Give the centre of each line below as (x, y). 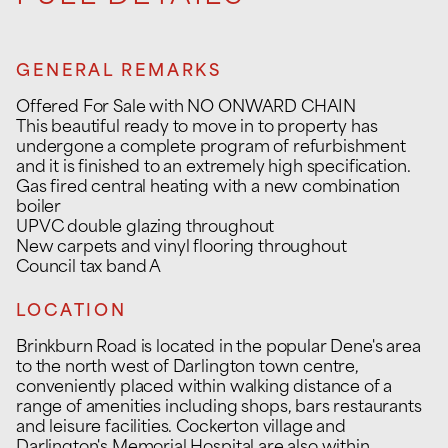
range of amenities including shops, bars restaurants (219, 408)
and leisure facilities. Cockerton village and (181, 428)
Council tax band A (89, 268)
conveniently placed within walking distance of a (204, 388)
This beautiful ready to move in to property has (197, 128)
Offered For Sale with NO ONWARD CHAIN (186, 108)
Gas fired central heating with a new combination (208, 188)
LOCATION (72, 312)
